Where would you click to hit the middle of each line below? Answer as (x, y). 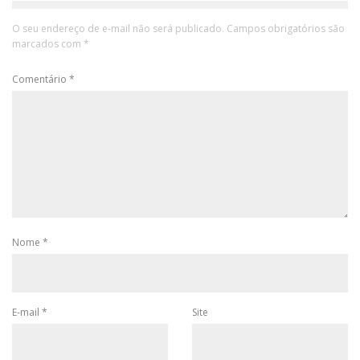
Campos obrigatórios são (286, 28)
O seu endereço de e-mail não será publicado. (118, 28)
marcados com (48, 43)
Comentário (41, 79)
